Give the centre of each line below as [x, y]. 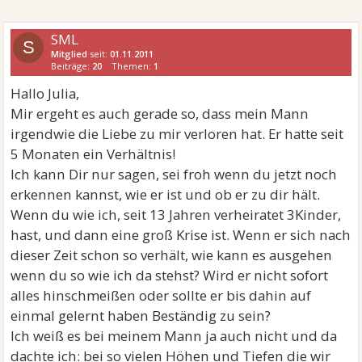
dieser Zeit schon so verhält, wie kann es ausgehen [172, 255]
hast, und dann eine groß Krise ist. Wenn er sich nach [181, 235]
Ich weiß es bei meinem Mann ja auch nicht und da [174, 336]
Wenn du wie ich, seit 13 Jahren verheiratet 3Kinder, [176, 215]
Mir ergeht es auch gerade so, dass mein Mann [160, 114]
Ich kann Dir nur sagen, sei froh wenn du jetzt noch [174, 174]
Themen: [133, 66]
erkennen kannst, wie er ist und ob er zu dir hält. [166, 194]
